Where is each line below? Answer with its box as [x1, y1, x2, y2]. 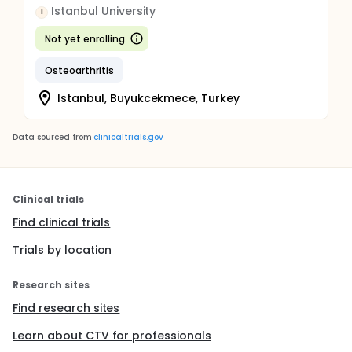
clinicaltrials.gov [93, 131, 163, 143]
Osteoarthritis [45, 63, 114, 77]
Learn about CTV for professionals [13, 328, 212, 343]
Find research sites [13, 300, 120, 316]
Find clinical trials [13, 214, 111, 230]
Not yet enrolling [45, 31, 125, 46]
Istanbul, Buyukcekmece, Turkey [57, 90, 240, 106]
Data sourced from [13, 131, 92, 143]
